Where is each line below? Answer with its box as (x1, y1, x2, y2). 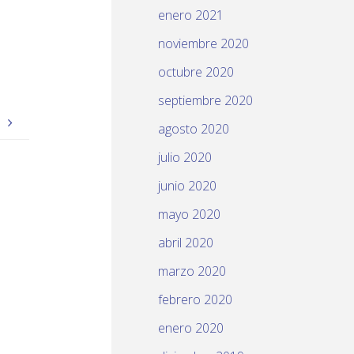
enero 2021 (158, 6, 224, 24)
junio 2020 (158, 177, 217, 195)
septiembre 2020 (158, 92, 253, 110)
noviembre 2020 (158, 35, 249, 53)
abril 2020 (158, 234, 213, 252)
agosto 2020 (158, 120, 229, 138)
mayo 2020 (158, 205, 220, 224)
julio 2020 (158, 149, 212, 167)
